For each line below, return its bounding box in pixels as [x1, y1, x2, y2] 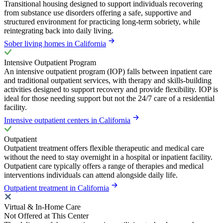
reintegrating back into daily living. [4, 26, 113, 35]
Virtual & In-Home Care [4, 203, 81, 212]
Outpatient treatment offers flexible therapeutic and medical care [4, 144, 204, 153]
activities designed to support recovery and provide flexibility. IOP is [4, 85, 218, 94]
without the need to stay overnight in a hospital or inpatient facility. [4, 153, 213, 162]
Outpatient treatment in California [4, 184, 109, 193]
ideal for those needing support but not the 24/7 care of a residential [4, 94, 215, 103]
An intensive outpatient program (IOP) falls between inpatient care [4, 67, 212, 76]
